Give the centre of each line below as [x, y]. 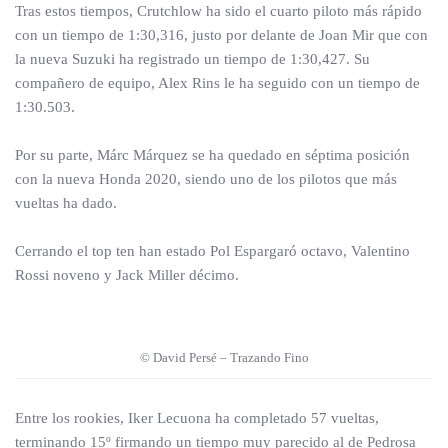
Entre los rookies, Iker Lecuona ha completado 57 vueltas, [197, 418]
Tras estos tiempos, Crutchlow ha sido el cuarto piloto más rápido [218, 11]
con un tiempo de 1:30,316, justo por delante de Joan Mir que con [221, 35]
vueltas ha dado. [66, 203]
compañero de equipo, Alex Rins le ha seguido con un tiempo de [217, 83]
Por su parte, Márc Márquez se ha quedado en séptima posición [212, 155]
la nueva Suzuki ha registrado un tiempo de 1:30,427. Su [192, 59]
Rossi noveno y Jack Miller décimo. [127, 275]
